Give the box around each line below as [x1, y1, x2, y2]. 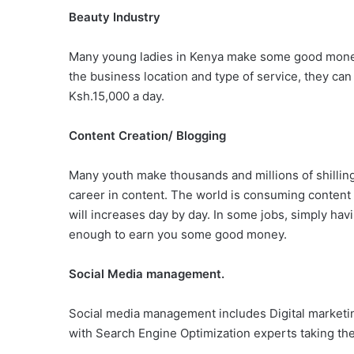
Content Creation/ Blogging [69, 128, 226, 143]
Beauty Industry [69, 9, 160, 24]
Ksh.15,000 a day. [69, 88, 164, 104]
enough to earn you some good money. [69, 227, 287, 242]
